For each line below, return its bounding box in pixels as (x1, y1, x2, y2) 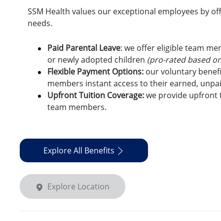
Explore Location (47, 181, 110, 192)
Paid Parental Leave (47, 42, 120, 54)
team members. (47, 102, 109, 113)
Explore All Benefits (43, 145, 114, 156)
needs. (28, 18, 54, 29)
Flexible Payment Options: (47, 66, 144, 77)
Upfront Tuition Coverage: (47, 90, 144, 101)
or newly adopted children (47, 54, 147, 66)
